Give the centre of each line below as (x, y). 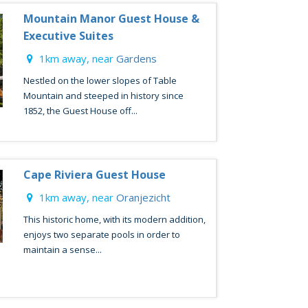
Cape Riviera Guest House (94, 175)
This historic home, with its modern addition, (114, 219)
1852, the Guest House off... (80, 111)
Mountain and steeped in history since (103, 96)
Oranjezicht (143, 197)
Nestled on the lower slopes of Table (100, 80)
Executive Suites (68, 36)
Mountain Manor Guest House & (111, 19)
